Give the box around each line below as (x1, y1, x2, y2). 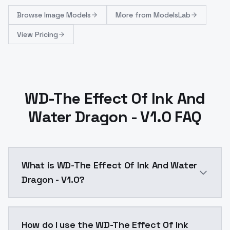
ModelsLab (154, 10, 190, 20)
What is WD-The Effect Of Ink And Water (22, 159, 198, 171)
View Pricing (17, 30, 58, 39)
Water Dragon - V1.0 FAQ (28, 107, 202, 127)
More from (116, 10, 154, 20)
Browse (17, 10, 44, 20)
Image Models (44, 10, 91, 20)
